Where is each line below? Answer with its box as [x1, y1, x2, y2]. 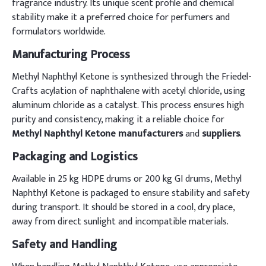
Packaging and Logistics [12, 147, 138, 167]
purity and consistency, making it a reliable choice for [12, 112, 224, 128]
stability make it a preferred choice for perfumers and [12, 9, 230, 26]
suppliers [202, 126, 240, 142]
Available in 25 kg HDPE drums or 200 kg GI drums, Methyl [12, 171, 242, 187]
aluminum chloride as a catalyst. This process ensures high [12, 97, 244, 113]
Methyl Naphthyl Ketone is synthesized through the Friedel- [12, 69, 252, 85]
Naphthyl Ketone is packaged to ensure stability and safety [12, 185, 249, 201]
